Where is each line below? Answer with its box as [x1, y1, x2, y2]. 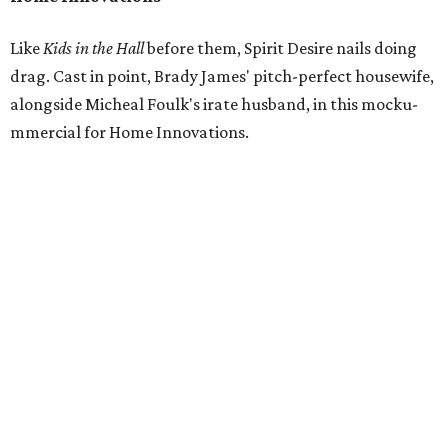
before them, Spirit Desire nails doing [144, 38, 417, 58]
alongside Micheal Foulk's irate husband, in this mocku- [10, 94, 418, 114]
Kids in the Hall [43, 38, 144, 58]
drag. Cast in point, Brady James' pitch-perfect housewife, [10, 66, 434, 86]
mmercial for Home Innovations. [10, 122, 249, 142]
